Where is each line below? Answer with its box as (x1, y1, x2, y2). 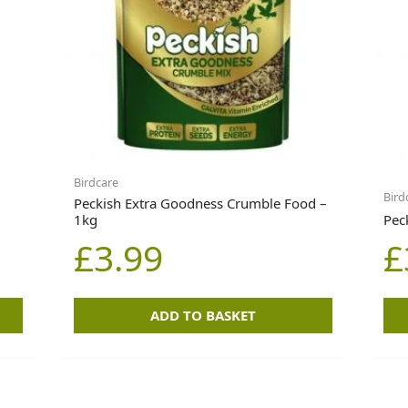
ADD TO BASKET (149, 306, 256, 325)
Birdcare (74, 174, 119, 191)
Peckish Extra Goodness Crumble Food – (74, 194, 328, 213)
